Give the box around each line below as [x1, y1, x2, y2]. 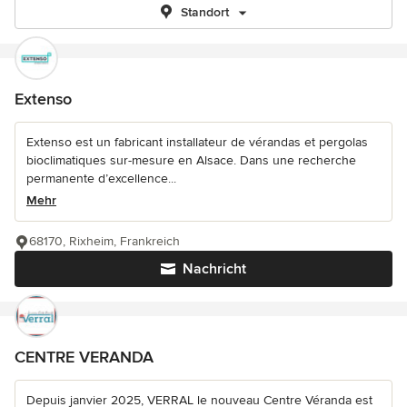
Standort [180, 5, 229, 20]
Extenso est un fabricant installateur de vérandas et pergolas [26, 134, 368, 150]
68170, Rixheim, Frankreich [29, 233, 180, 249]
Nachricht [183, 260, 246, 278]
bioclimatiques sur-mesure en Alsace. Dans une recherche [26, 153, 356, 168]
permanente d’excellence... [26, 171, 176, 186]
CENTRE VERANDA [15, 347, 154, 367]
